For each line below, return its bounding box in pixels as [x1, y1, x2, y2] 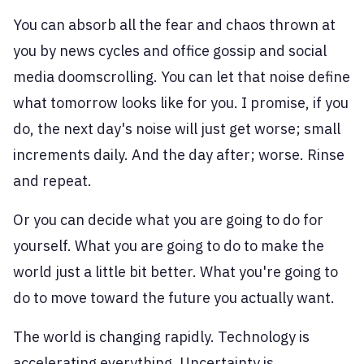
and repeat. [13, 171, 92, 191]
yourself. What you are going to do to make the [13, 236, 324, 256]
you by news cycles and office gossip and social [13, 41, 327, 61]
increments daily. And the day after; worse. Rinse [13, 145, 344, 165]
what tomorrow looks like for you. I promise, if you [13, 93, 349, 113]
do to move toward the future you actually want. [13, 288, 335, 308]
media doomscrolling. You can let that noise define [13, 67, 350, 87]
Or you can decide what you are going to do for [13, 210, 323, 230]
